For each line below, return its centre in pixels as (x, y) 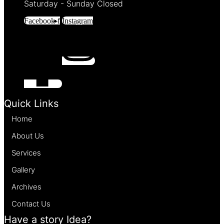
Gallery (23, 170)
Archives (26, 187)
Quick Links (31, 103)
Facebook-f (42, 21)
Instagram (77, 21)
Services (26, 153)
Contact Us (31, 204)
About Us (28, 136)
